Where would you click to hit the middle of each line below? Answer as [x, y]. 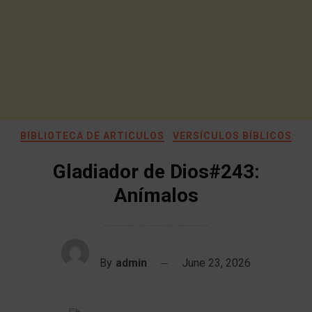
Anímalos [156, 195]
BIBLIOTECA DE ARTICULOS [92, 136]
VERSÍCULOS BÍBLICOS [232, 136]
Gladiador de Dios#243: [156, 172]
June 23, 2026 [216, 263]
